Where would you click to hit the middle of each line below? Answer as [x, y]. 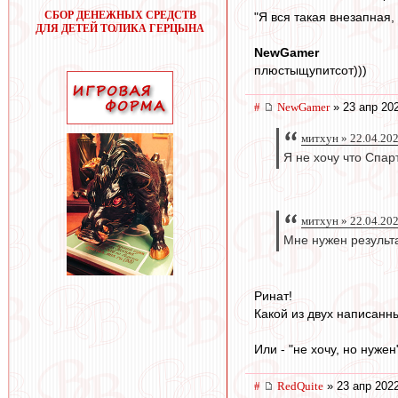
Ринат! [273, 295]
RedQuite [300, 386]
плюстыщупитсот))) [310, 71]
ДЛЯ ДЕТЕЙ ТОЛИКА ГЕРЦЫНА [120, 28]
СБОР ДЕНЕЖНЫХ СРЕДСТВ [120, 15]
